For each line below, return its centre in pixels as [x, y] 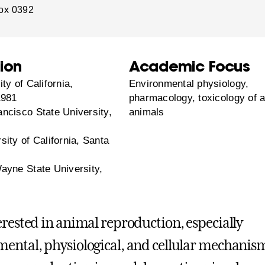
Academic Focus [189, 66]
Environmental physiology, [189, 84]
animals [146, 112]
